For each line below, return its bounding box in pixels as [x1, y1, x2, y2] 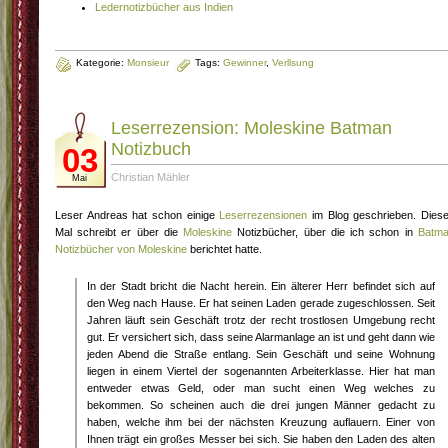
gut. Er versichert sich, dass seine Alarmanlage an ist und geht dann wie [87, 331, 435, 343]
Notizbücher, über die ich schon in [232, 226, 418, 238]
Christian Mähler [111, 171, 190, 183]
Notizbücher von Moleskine [55, 243, 187, 255]
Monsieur [127, 57, 169, 68]
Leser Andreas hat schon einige [55, 209, 220, 221]
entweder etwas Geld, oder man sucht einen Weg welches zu [87, 382, 435, 394]
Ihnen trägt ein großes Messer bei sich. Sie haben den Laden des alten [87, 433, 435, 445]
